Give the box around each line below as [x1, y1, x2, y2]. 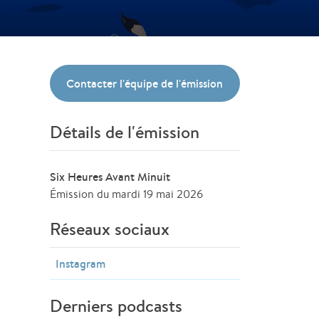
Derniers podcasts [50, 294, 183, 318]
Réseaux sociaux [50, 217, 170, 241]
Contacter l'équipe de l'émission [66, 75, 224, 91]
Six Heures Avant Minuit [50, 169, 171, 184]
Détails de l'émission [50, 120, 200, 144]
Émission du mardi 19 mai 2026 [50, 187, 204, 202]
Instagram [56, 256, 106, 271]
